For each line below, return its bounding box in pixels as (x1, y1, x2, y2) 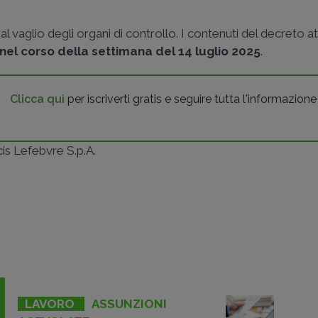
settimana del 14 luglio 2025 (92, 44, 261, 58)
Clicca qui (10, 92, 65, 106)
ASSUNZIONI (92, 297, 167, 311)
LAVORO (25, 297, 77, 311)
